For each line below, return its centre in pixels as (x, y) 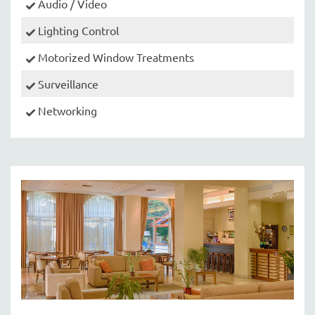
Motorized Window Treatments (115, 57)
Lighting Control (77, 31)
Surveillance (67, 84)
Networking (66, 111)
